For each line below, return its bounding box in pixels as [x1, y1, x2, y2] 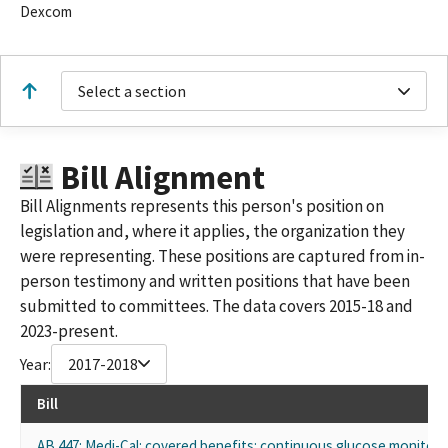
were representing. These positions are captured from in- [20, 244, 425, 267]
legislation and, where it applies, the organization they [20, 219, 405, 242]
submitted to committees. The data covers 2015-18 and [20, 294, 413, 317]
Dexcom [20, 2, 72, 21]
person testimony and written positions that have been [20, 269, 410, 292]
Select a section [78, 81, 186, 101]
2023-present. [20, 319, 118, 342]
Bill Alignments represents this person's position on [20, 194, 384, 217]
